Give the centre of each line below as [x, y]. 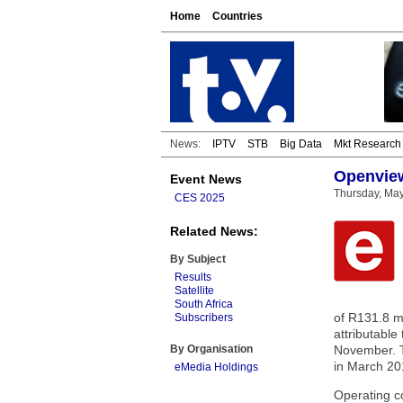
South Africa [204, 304]
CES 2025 [200, 198]
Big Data [301, 144]
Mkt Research [367, 144]
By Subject [198, 259]
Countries [237, 16]
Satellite [194, 291]
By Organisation [211, 349]
